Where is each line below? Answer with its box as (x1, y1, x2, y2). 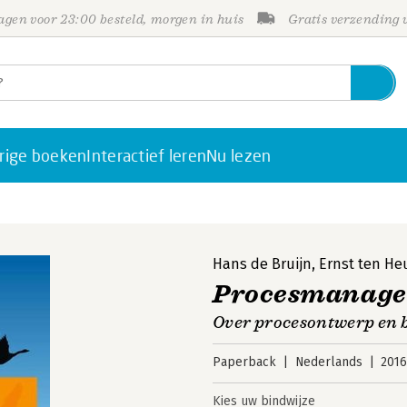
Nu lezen (206, 145, 272, 165)
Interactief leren (86, 145, 207, 165)
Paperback (213, 354, 276, 370)
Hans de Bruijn (213, 255, 312, 273)
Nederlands (294, 354, 362, 370)
